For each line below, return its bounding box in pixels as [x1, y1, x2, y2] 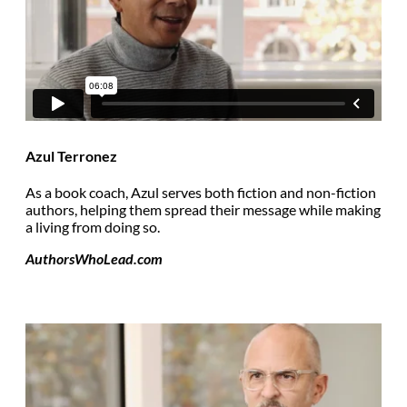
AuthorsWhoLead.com [25, 250, 163, 268]
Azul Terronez [25, 146, 117, 164]
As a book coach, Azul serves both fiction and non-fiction [25, 184, 376, 202]
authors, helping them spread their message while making [25, 201, 381, 219]
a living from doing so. [25, 218, 160, 236]
